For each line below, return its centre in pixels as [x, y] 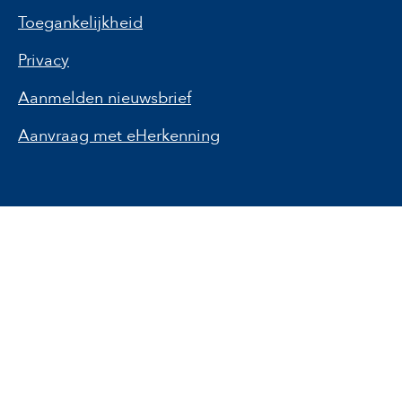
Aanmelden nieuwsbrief [105, 98]
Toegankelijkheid [80, 23]
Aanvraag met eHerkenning [119, 136]
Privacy [44, 61]
